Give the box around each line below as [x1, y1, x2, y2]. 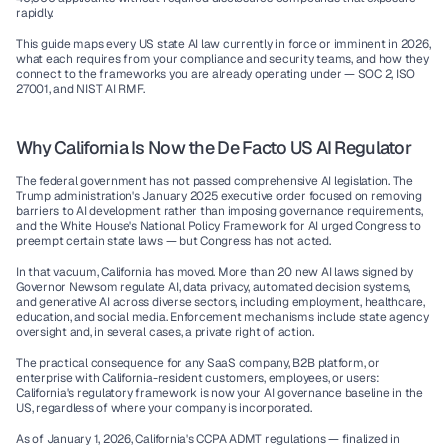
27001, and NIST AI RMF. [16, 81, 145, 97]
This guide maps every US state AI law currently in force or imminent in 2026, [16, 36, 431, 52]
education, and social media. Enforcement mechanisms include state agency [16, 309, 429, 325]
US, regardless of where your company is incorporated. [16, 400, 312, 416]
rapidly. [16, 5, 54, 21]
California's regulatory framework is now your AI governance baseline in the [16, 385, 424, 401]
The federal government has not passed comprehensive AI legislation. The [16, 173, 413, 189]
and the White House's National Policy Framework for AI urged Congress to [16, 218, 421, 234]
